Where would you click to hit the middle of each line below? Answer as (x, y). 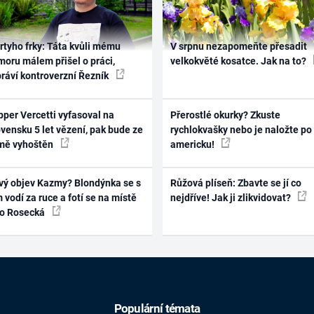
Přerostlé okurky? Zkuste (225, 115)
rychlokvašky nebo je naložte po (241, 129)
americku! (193, 144)
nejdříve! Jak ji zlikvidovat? (231, 198)
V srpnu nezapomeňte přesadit (238, 47)
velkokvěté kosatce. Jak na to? (239, 61)
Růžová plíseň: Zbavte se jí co (235, 183)
